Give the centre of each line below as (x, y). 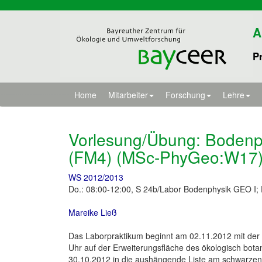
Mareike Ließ (93, 212)
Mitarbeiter (128, 95)
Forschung (185, 95)
